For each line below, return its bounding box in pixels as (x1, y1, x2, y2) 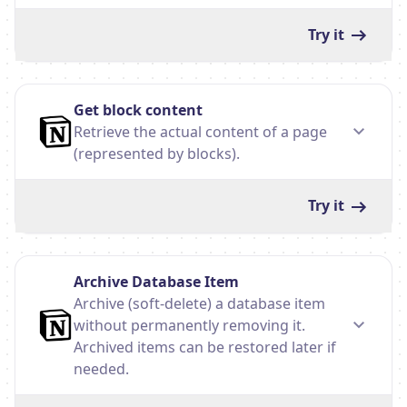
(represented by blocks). (74, 144, 240, 164)
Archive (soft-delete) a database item (74, 293, 325, 314)
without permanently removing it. (74, 315, 305, 336)
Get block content (74, 100, 203, 121)
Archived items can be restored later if (74, 337, 336, 358)
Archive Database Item (74, 272, 239, 293)
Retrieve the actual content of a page (74, 122, 327, 143)
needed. (74, 359, 129, 380)
